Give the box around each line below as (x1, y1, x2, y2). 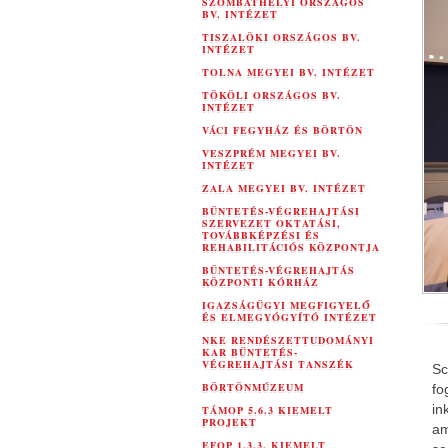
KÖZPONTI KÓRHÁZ (202, 275, 319, 289)
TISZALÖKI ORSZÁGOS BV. (202, 30, 361, 44)
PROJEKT (202, 415, 257, 429)
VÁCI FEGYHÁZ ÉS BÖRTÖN (202, 123, 363, 137)
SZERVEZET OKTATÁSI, (202, 216, 341, 230)
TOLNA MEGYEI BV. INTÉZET (202, 65, 375, 79)
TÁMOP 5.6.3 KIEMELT (202, 403, 333, 417)
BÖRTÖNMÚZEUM (202, 380, 304, 394)
